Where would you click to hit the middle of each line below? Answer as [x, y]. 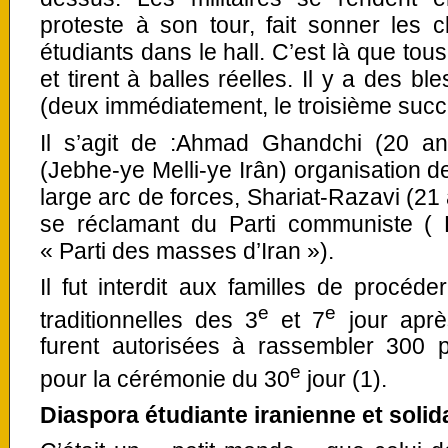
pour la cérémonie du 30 [165, 378]
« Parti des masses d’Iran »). [187, 250]
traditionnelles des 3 [149, 319]
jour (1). [344, 378]
